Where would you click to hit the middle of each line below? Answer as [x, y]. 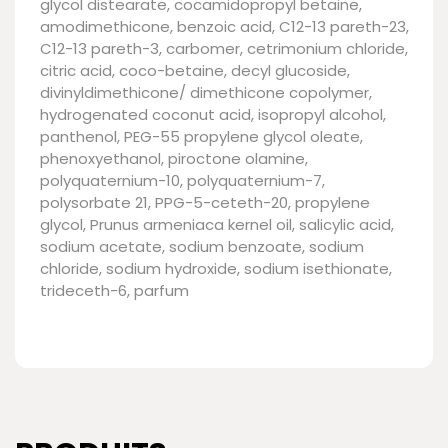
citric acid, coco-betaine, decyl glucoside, [195, 70]
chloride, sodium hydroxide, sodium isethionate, [216, 268]
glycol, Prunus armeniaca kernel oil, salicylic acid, [217, 224]
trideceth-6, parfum [114, 290]
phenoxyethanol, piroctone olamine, [174, 158]
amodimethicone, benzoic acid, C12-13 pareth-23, [224, 26]
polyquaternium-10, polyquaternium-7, [182, 180]
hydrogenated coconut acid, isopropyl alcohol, [213, 114]
